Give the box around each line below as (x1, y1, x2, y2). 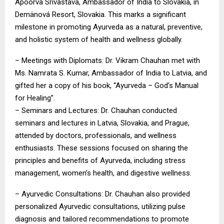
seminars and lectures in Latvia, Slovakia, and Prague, (15, 118, 189, 128)
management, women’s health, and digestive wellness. (15, 168, 191, 178)
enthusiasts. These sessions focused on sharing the (15, 143, 188, 153)
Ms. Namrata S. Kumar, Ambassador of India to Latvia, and (15, 68, 207, 78)
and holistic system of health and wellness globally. (15, 35, 182, 44)
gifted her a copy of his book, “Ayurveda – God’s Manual (15, 81, 198, 90)
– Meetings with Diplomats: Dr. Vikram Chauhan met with (15, 56, 200, 65)
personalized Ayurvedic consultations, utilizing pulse (15, 202, 185, 211)
